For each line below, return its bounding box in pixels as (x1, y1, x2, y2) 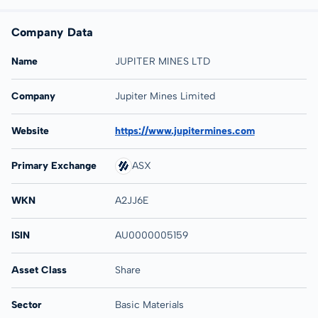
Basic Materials (114, 299, 184, 311)
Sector (11, 299, 42, 311)
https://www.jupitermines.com (114, 125, 255, 137)
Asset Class (11, 264, 67, 276)
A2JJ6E (114, 194, 149, 207)
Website (11, 125, 49, 137)
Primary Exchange (11, 160, 97, 172)
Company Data (11, 26, 94, 39)
